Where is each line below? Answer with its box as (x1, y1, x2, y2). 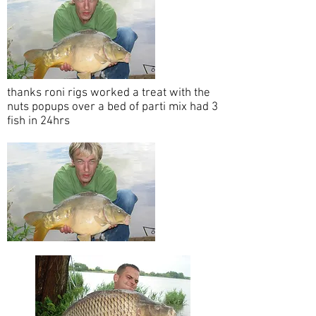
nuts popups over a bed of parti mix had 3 (7, 100, 218, 115)
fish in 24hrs (7, 114, 73, 129)
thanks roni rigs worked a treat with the (7, 86, 210, 101)
